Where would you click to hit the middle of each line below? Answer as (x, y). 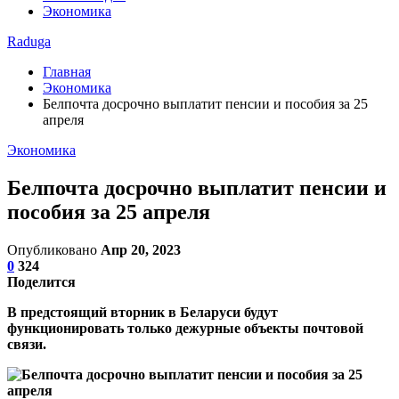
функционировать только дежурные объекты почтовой (185, 328)
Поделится (41, 281)
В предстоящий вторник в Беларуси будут (142, 312)
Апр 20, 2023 (141, 249)
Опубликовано (54, 249)
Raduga (29, 41)
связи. (27, 344)
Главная (67, 72)
